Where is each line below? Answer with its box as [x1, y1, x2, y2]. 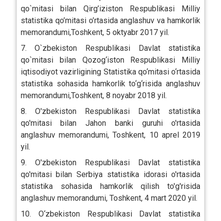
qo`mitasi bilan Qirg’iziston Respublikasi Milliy [20, 3, 201, 13]
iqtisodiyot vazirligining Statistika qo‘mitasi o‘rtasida [20, 67, 201, 76]
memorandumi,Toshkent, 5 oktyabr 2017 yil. [20, 27, 169, 37]
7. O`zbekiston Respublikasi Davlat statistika [20, 43, 201, 53]
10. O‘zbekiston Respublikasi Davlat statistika [20, 209, 201, 219]
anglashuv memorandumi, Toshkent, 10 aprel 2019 [20, 130, 201, 140]
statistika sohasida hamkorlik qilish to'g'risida [20, 181, 201, 191]
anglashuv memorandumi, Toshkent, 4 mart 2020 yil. [20, 193, 197, 203]
